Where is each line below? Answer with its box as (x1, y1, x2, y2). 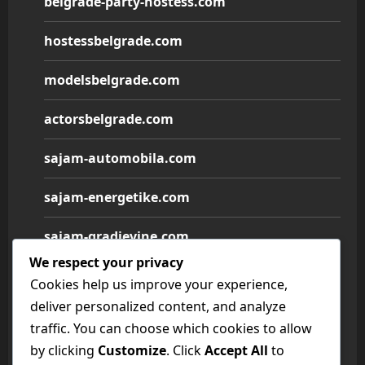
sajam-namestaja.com (44, 306, 190, 323)
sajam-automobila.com (44, 149, 196, 167)
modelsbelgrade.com (44, 71, 180, 89)
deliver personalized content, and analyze (30, 297, 286, 315)
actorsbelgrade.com (44, 110, 174, 128)
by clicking (30, 341, 98, 359)
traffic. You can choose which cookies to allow (30, 319, 312, 337)
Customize (98, 341, 166, 359)
